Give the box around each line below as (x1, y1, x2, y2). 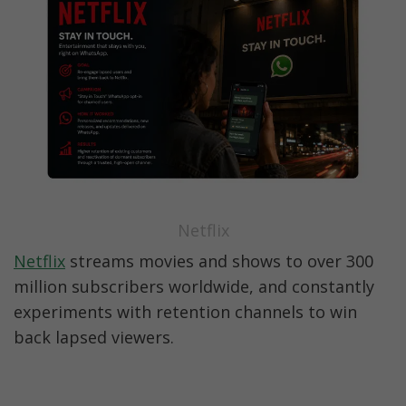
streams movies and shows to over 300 (65, 250, 373, 273)
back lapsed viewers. (14, 326, 174, 349)
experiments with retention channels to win (14, 301, 357, 324)
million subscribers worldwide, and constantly (14, 275, 374, 298)
